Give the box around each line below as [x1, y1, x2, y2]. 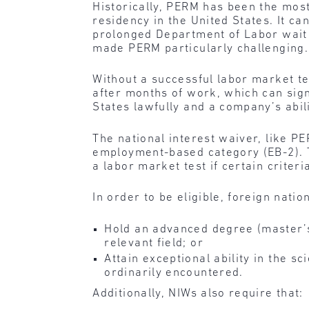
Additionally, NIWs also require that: [92, 287, 303, 299]
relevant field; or [104, 237, 203, 249]
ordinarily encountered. [104, 266, 243, 279]
